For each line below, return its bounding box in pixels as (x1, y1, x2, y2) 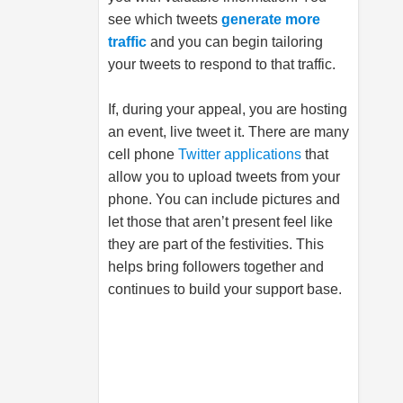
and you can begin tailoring (147, 34, 323, 49)
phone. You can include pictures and (108, 192, 340, 207)
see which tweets (108, 12, 221, 27)
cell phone (108, 147, 178, 162)
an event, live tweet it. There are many (108, 124, 349, 139)
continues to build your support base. (108, 282, 342, 297)
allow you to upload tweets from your (108, 169, 340, 184)
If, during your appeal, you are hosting (108, 102, 347, 117)
